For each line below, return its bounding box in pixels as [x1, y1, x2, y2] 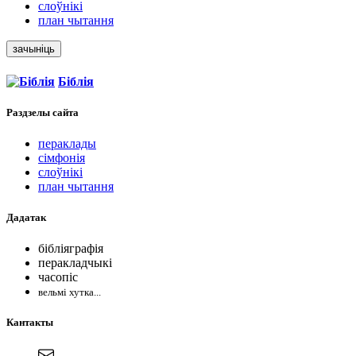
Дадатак [6, 211, 46, 224]
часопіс [38, 270, 78, 284]
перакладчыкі [38, 256, 112, 270]
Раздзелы [6, 106, 52, 118]
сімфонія [38, 150, 85, 164]
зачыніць [13, 43, 55, 56]
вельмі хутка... [38, 286, 101, 299]
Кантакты [6, 316, 53, 329]
